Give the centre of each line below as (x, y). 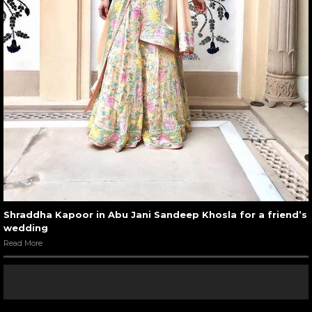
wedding (26, 227)
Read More (23, 243)
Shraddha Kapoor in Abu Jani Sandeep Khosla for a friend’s (155, 214)
